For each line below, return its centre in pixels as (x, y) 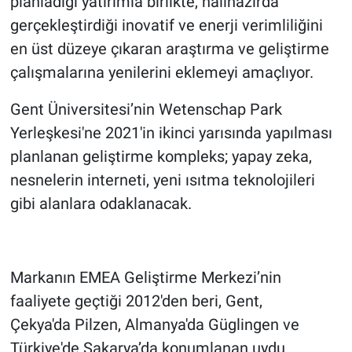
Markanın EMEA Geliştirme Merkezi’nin (145, 277)
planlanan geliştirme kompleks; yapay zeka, (161, 156)
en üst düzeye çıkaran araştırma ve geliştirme (169, 48)
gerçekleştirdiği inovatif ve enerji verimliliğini (166, 25)
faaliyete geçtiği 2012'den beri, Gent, (136, 301)
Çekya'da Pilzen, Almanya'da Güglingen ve (154, 324)
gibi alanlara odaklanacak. (101, 203)
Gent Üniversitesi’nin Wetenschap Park (146, 109)
